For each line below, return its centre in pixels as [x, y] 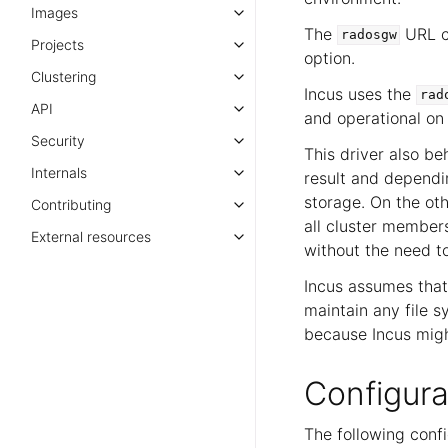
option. [329, 57]
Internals [59, 172]
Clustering [63, 76]
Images [54, 12]
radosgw [368, 35]
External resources [91, 236]
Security [58, 140]
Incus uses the [360, 93]
